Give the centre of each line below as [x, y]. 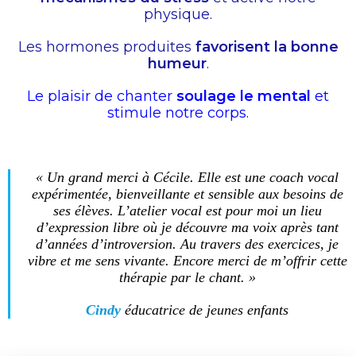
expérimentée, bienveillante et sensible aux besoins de [187, 193]
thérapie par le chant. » [187, 277]
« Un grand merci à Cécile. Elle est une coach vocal [187, 177]
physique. [178, 14]
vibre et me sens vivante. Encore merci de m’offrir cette [187, 260]
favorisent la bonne [267, 46]
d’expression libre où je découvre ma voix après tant [187, 227]
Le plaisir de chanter [102, 96]
